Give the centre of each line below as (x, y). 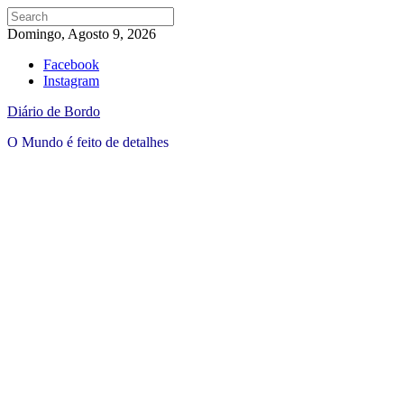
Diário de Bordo (54, 111)
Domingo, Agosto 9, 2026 (82, 34)
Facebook (71, 64)
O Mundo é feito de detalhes (88, 142)
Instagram (71, 81)
